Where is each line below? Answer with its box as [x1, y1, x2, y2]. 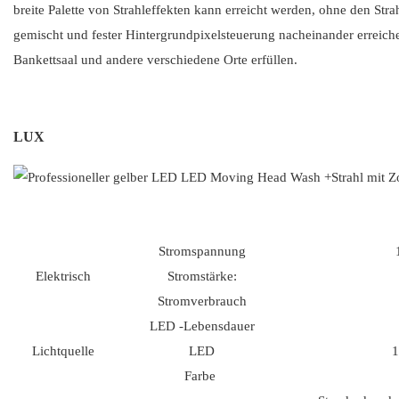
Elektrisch [35, 269, 91, 284]
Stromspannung [158, 244, 246, 259]
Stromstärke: [167, 269, 237, 284]
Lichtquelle [31, 344, 94, 359]
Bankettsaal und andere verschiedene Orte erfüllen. [13, 52, 297, 67]
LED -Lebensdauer [149, 319, 255, 334]
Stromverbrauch [157, 294, 247, 309]
